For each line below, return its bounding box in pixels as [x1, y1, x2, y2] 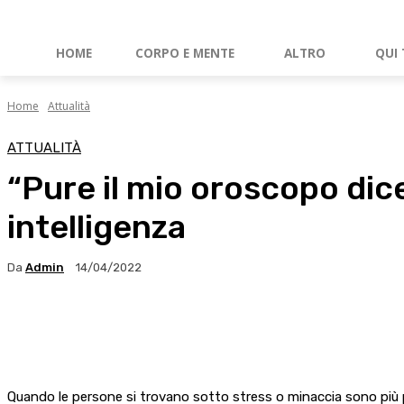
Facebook [44, 317, 94, 332]
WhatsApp [217, 317, 271, 332]
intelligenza [7, 207, 186, 247]
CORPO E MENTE [135, 45, 234, 61]
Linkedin [330, 317, 377, 332]
